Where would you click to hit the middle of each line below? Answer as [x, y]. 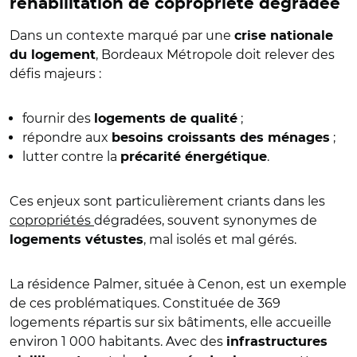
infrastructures [277, 341]
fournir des [58, 118]
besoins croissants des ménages [221, 137]
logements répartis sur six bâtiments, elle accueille [171, 322]
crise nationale [284, 35]
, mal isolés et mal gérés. [220, 239]
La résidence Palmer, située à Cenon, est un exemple [178, 284]
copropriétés [52, 220]
